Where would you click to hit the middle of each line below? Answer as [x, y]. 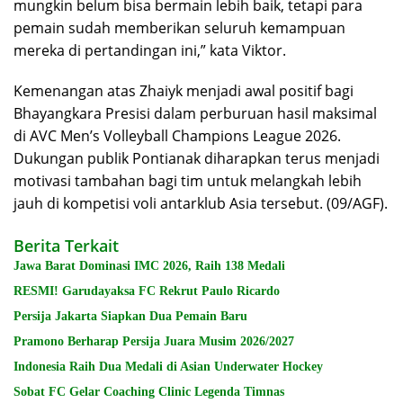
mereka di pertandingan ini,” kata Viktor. [150, 51]
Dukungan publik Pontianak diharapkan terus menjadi [197, 159]
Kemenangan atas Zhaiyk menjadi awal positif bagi [184, 91]
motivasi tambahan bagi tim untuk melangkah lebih [188, 181]
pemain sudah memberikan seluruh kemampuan [179, 28]
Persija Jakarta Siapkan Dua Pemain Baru [130, 317]
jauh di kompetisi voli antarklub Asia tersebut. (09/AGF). [201, 204]
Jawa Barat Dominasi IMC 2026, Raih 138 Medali [149, 266]
